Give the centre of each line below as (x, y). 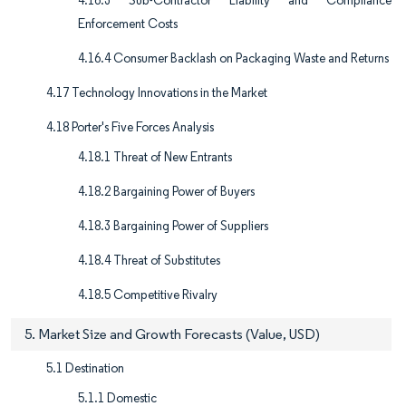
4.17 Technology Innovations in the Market (157, 93)
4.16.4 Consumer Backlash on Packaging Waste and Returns (233, 59)
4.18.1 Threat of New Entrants (155, 158)
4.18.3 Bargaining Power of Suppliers (173, 227)
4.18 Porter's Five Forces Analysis (130, 128)
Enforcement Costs (128, 24)
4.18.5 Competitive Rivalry (148, 295)
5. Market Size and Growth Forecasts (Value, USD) (172, 334)
